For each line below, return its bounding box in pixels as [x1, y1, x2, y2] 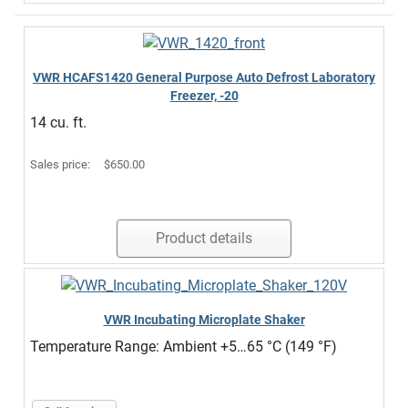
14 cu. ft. [30, 114, 87, 132]
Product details [156, 229, 252, 248]
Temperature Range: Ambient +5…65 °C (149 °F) [30, 338, 337, 356]
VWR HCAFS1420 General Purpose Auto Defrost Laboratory [33, 70, 375, 86]
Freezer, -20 [169, 88, 239, 104]
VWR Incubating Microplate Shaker [103, 312, 305, 328]
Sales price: [30, 158, 93, 172]
